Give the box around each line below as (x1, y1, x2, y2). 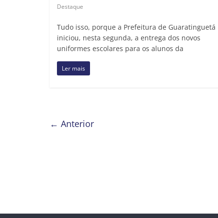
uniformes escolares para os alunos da (57, 43, 183, 53)
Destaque (57, 2, 83, 11)
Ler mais (62, 64, 85, 73)
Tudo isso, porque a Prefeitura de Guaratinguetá (57, 22, 216, 32)
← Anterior (50, 117, 94, 129)
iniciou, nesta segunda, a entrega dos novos (57, 33, 200, 42)
